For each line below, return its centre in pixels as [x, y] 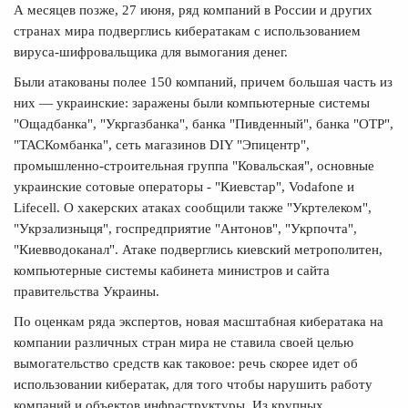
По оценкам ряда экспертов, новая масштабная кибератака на [199, 321]
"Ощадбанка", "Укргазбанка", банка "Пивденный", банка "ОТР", [204, 123]
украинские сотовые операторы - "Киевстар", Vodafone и [184, 186]
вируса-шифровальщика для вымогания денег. [151, 51]
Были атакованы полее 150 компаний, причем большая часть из [203, 82]
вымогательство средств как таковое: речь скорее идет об [186, 363]
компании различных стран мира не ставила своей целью [184, 342]
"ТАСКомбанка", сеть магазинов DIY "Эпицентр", [162, 144]
